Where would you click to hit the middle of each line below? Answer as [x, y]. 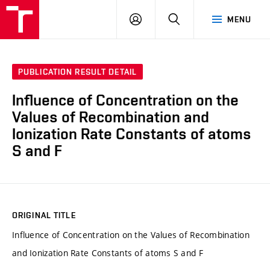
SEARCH [196, 19]
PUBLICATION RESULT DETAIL [77, 72]
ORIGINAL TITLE [44, 215]
